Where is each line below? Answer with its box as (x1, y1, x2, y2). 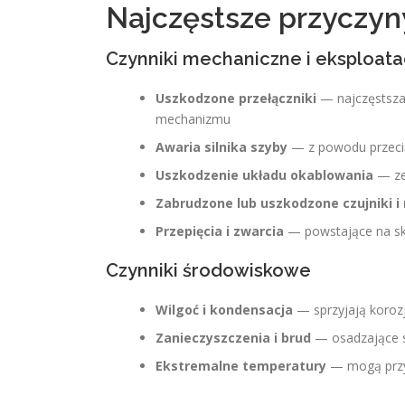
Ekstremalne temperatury (155, 357, 326, 374)
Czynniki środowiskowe (106, 259, 311, 281)
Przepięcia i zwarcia (155, 222, 284, 240)
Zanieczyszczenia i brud (155, 329, 311, 346)
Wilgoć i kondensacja (155, 301, 293, 318)
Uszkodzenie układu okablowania (155, 166, 373, 184)
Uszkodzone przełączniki (155, 89, 316, 107)
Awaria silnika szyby (155, 138, 287, 155)
